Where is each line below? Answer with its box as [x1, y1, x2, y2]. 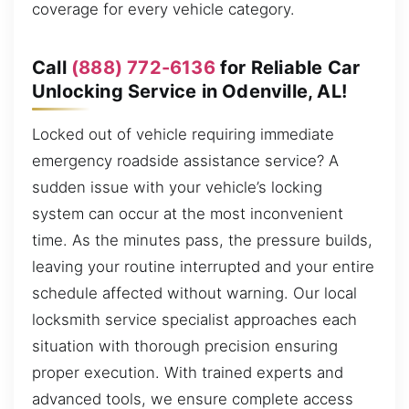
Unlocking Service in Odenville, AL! [32, 79, 348, 102]
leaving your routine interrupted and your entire [32, 257, 374, 277]
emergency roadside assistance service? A [32, 152, 339, 171]
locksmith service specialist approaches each [32, 310, 357, 330]
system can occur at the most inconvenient [32, 204, 343, 224]
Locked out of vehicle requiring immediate [32, 125, 334, 144]
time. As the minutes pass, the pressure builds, [32, 231, 372, 250]
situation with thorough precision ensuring [32, 337, 338, 356]
